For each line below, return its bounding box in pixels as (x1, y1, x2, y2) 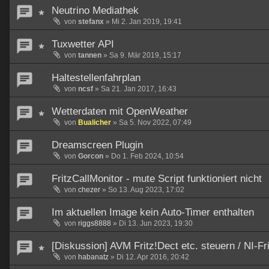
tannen (78, 51, 101, 60)
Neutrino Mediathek (52, 5, 139, 17)
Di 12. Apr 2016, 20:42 (116, 253, 189, 262)
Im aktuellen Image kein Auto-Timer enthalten (52, 207, 254, 219)
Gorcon (78, 152, 103, 161)
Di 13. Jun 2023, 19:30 (119, 219, 193, 228)
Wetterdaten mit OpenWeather (52, 106, 188, 118)
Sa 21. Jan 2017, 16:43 (101, 85, 177, 94)
